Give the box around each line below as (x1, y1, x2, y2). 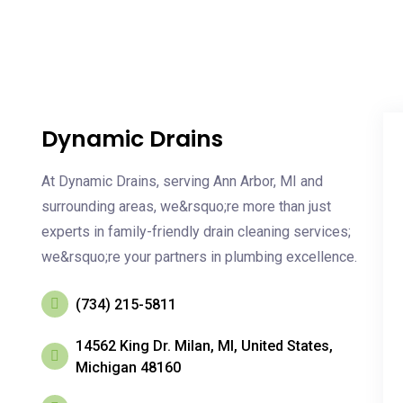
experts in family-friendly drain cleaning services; (41, 223, 351, 240)
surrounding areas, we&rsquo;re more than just (41, 198, 331, 215)
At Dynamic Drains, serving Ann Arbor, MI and (41, 173, 323, 190)
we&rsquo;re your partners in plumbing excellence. (41, 248, 357, 265)
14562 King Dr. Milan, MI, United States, (76, 337, 333, 354)
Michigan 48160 (76, 359, 181, 376)
